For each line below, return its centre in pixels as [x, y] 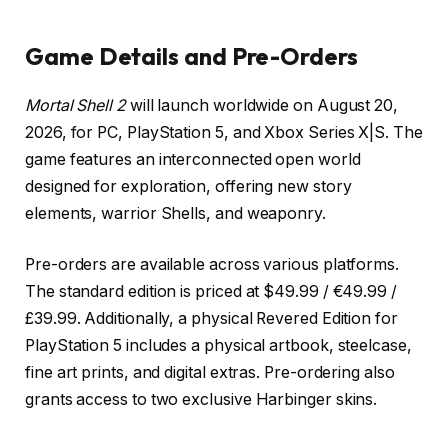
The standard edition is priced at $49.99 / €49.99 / [211, 292]
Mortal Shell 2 [75, 105]
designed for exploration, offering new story [188, 186]
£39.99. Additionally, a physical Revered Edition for [211, 319]
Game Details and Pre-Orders [191, 55]
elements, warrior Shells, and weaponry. [175, 213]
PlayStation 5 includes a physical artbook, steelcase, [218, 346]
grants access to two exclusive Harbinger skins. [201, 400]
